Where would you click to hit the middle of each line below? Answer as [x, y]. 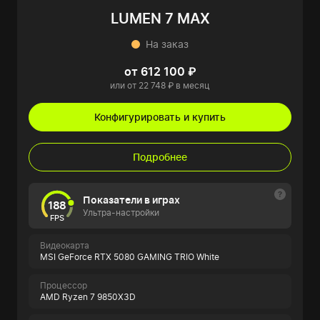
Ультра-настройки [121, 212]
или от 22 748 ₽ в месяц [160, 85]
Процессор [64, 285]
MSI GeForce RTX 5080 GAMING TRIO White [130, 257]
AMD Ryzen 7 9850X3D [88, 297]
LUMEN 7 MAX [160, 19]
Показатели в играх [131, 200]
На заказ [167, 44]
